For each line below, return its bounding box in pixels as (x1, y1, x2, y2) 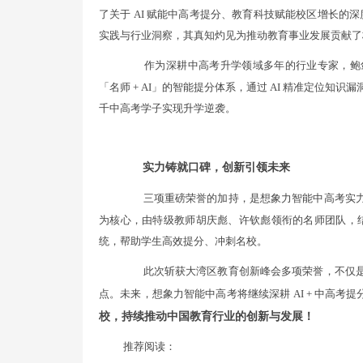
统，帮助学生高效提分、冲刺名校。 (99, 235, 267, 247)
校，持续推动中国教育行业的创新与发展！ (99, 310, 314, 322)
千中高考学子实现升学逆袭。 (99, 102, 236, 114)
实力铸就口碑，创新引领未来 (143, 161, 290, 173)
